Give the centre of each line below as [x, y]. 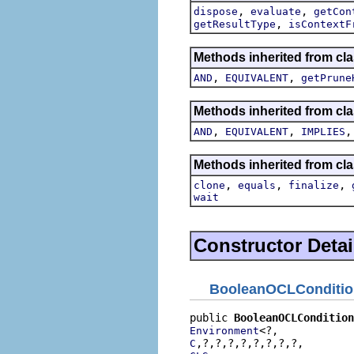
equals [257, 185]
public [212, 318]
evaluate [276, 11]
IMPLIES [323, 131]
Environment [224, 331]
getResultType [235, 24]
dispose [216, 11]
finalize [314, 185]
